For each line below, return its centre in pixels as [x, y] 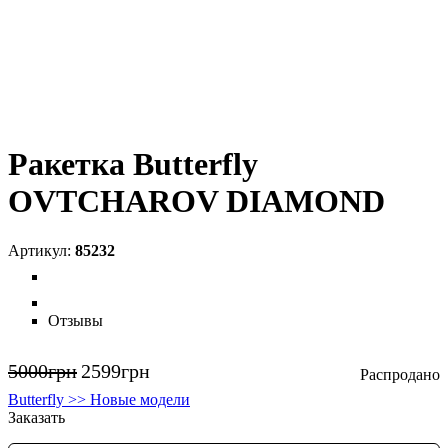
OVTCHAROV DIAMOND [196, 201]
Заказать [36, 417]
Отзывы [75, 320]
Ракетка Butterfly [133, 164]
